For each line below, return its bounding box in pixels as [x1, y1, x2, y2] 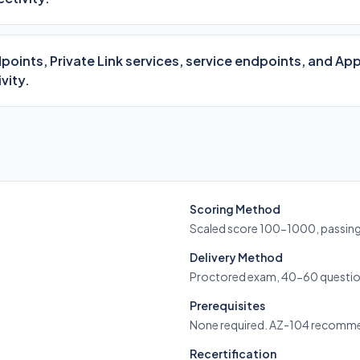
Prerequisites [190, 298, 265, 313]
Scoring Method [190, 202, 280, 216]
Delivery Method [190, 250, 283, 264]
